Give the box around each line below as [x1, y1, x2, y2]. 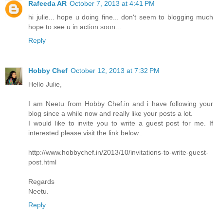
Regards [28, 177, 54, 185]
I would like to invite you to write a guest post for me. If [28, 119, 213, 127]
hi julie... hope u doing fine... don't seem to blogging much [28, 13, 213, 21]
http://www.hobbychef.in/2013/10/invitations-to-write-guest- [28, 148, 208, 156]
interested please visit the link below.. [28, 128, 142, 137]
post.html [28, 158, 56, 166]
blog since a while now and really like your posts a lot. [28, 109, 193, 117]
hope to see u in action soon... [28, 22, 121, 31]
